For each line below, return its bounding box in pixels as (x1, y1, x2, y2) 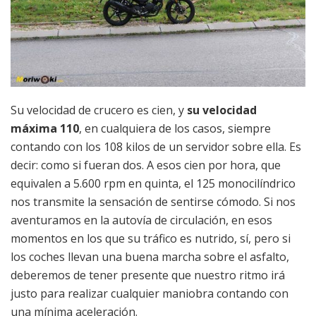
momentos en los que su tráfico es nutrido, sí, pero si (11, 230, 291, 246)
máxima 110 (11, 120, 79, 136)
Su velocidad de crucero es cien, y (11, 102, 187, 118)
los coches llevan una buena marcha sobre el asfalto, (11, 248, 289, 265)
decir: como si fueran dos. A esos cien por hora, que (11, 157, 281, 173)
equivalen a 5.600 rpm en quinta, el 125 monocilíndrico (11, 175, 296, 191)
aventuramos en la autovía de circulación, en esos (11, 212, 272, 228)
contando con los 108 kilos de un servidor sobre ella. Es (11, 138, 301, 154)
